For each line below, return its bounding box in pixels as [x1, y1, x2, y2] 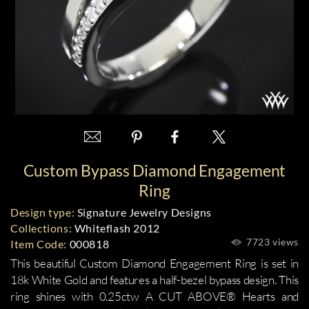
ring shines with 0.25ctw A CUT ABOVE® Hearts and [10, 289, 299, 303]
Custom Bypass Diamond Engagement [23, 161, 286, 180]
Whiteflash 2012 [72, 221, 160, 235]
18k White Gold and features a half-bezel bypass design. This [10, 272, 299, 287]
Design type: [10, 206, 75, 219]
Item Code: [10, 237, 67, 250]
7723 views [243, 236, 299, 248]
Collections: [10, 221, 72, 235]
